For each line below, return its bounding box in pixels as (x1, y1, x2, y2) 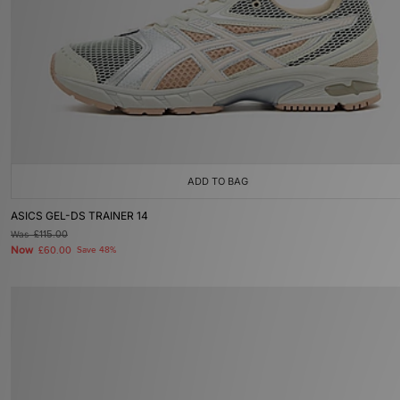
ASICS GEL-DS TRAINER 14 (11, 209, 148, 222)
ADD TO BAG (187, 175, 248, 187)
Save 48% (77, 245, 116, 255)
